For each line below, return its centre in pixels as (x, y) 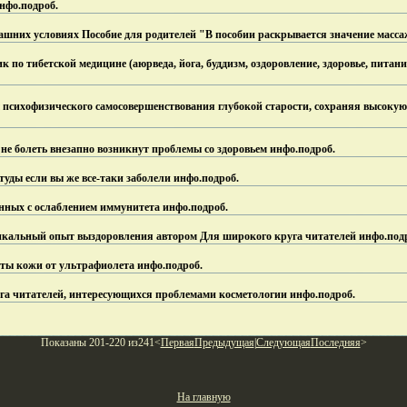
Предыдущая (224, 342)
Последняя (335, 342)
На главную (203, 397)
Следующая (283, 342)
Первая (177, 342)
